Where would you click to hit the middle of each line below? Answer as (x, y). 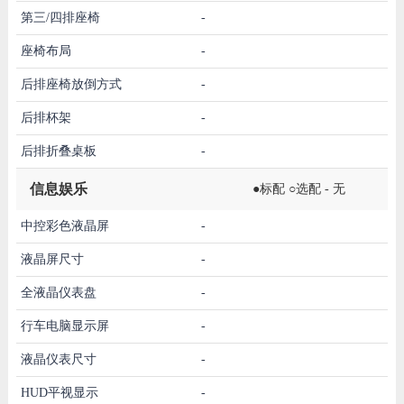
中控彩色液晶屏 (64, 225)
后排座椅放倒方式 (71, 84)
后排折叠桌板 (58, 151)
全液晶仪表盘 (58, 292)
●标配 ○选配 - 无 (299, 188)
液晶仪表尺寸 (58, 359)
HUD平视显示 (59, 392)
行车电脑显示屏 (64, 326)
